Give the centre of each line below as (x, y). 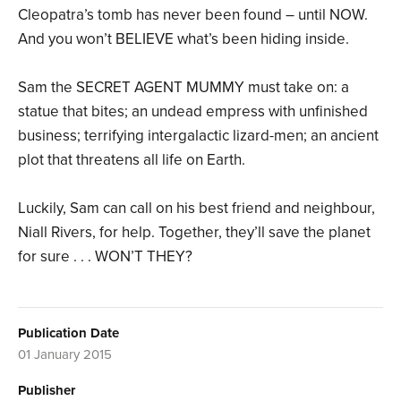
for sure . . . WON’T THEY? (105, 257)
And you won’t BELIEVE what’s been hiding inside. (183, 39)
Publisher (47, 391)
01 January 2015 (65, 355)
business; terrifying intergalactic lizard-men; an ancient (198, 136)
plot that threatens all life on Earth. (132, 160)
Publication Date (68, 333)
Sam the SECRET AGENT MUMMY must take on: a (183, 88)
